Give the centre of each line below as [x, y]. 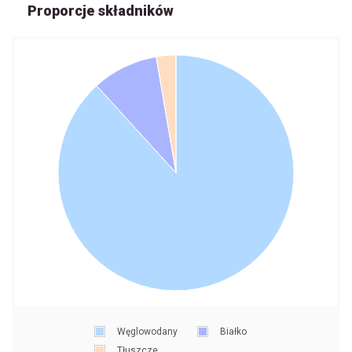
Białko [233, 332]
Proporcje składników [101, 11]
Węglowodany [147, 332]
